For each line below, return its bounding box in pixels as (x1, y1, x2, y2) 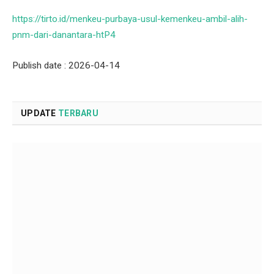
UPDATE (21, 108, 58, 119)
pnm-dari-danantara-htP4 (12, 29, 116, 41)
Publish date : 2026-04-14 (12, 60, 120, 72)
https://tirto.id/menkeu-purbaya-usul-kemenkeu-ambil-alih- (12, 13, 248, 25)
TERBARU (57, 108, 98, 119)
